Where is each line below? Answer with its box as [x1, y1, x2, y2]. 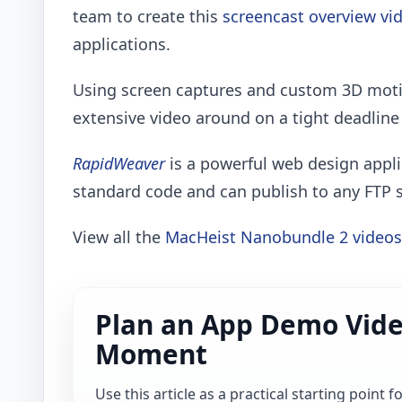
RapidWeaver [73, 153, 165, 175]
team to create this [73, 5, 223, 28]
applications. [73, 33, 170, 56]
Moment [95, 336, 207, 373]
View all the [73, 226, 165, 249]
